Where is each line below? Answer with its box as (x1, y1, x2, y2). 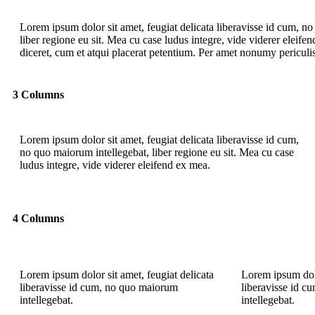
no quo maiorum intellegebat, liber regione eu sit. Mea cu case (20, 146, 294, 159)
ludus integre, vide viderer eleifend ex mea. (20, 159, 210, 172)
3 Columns (13, 89, 64, 101)
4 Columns (13, 212, 64, 225)
